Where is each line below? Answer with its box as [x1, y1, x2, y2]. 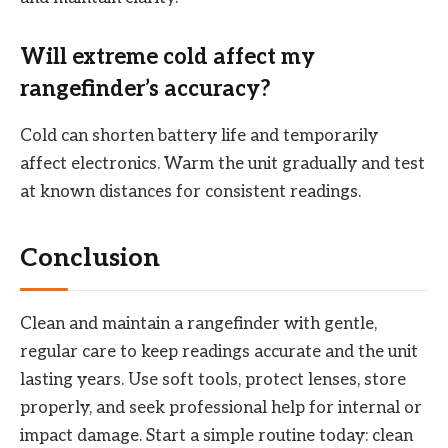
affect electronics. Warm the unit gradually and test [20, 153, 425, 174]
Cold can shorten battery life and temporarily [20, 125, 378, 146]
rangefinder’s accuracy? [20, 76, 271, 103]
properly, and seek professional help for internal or [20, 398, 422, 419]
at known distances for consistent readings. [20, 181, 361, 202]
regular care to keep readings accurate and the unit [20, 342, 418, 363]
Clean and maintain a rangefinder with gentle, [20, 314, 377, 335]
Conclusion [20, 243, 160, 275]
